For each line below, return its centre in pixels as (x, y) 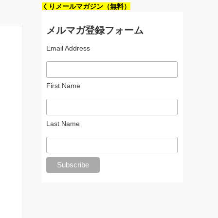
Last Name (63, 123)
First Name (63, 86)
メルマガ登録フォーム (95, 30)
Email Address (68, 48)
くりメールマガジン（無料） (86, 6)
